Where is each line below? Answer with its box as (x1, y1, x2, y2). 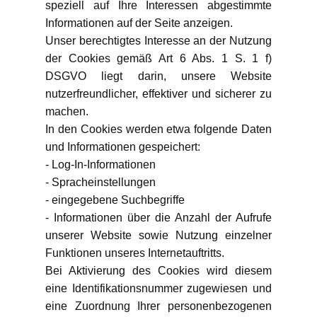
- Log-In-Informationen (45, 158, 156, 171)
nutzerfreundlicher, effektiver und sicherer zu (45, 88, 272, 100)
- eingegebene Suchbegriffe (45, 194, 185, 206)
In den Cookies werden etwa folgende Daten (45, 123, 272, 135)
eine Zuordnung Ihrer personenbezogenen (45, 300, 272, 312)
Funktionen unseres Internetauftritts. (45, 247, 224, 259)
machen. (45, 105, 88, 117)
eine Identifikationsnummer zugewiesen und (45, 282, 272, 294)
